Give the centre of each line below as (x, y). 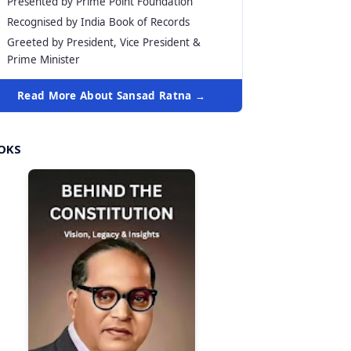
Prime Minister (43, 60)
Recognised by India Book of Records (98, 22)
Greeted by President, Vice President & (104, 42)
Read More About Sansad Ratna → (111, 96)
